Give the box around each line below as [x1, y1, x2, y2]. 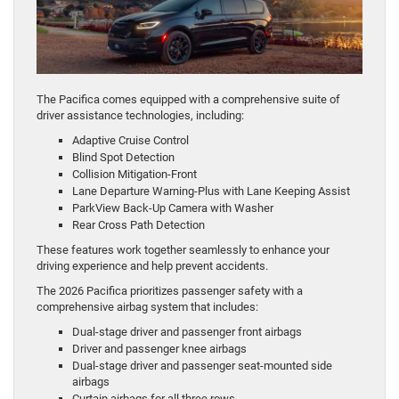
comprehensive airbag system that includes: [37, 300, 258, 314]
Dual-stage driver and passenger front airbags [72, 325, 302, 339]
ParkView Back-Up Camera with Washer [72, 201, 273, 216]
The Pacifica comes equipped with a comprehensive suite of [37, 93, 340, 107]
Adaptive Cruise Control [72, 134, 189, 148]
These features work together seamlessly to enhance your [37, 243, 330, 257]
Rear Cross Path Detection [72, 218, 205, 232]
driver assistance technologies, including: [37, 109, 244, 123]
